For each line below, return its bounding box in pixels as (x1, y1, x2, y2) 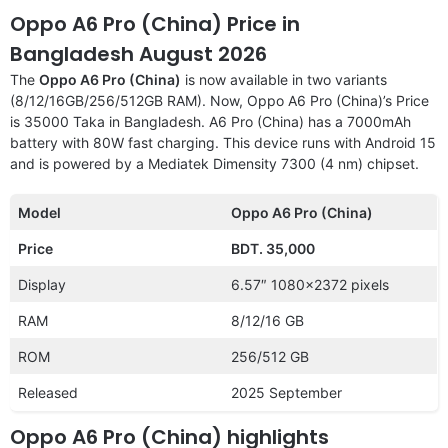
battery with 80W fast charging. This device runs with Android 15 (10, 133, 436, 151)
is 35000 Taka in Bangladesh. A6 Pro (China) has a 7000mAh (10, 112, 411, 130)
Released (18, 383, 78, 401)
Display (18, 275, 66, 293)
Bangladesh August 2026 (10, 39, 267, 68)
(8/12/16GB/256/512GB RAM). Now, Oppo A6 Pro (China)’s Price (10, 91, 429, 109)
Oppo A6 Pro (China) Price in (10, 9, 300, 38)
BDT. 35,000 (231, 239, 315, 257)
